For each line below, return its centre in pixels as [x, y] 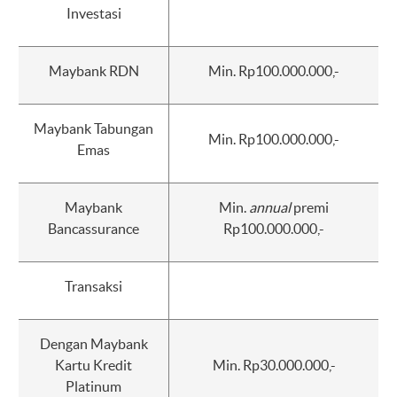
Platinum [93, 386]
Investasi [93, 13]
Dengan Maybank [93, 344]
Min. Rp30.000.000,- [274, 365]
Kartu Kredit [93, 365]
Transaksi [93, 286]
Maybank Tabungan [93, 128]
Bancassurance [93, 229]
